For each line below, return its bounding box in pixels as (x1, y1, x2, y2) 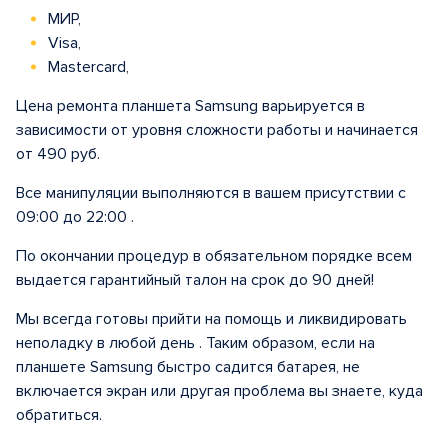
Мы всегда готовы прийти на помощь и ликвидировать (16, 309, 407, 329)
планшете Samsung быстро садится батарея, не (16, 357, 360, 377)
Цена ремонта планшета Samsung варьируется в (16, 96, 365, 116)
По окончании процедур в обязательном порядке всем (16, 246, 412, 266)
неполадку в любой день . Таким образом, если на (16, 333, 375, 353)
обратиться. (16, 405, 102, 425)
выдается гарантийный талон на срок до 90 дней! (16, 270, 374, 290)
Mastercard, (44, 57, 129, 77)
